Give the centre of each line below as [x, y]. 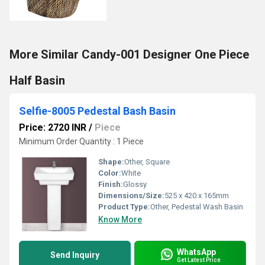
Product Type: [124, 207]
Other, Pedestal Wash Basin [197, 207]
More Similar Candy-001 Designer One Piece [129, 54]
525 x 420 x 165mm [197, 195]
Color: [110, 173]
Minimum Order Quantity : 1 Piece [81, 141]
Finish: [111, 184]
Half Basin [37, 80]
